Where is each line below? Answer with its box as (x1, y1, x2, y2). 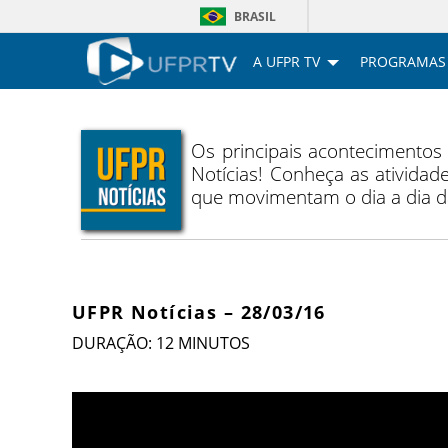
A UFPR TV (253, 51, 320, 71)
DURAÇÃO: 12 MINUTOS (72, 332, 250, 355)
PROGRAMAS (360, 51, 446, 71)
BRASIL (234, 8, 276, 25)
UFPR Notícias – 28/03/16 (72, 300, 326, 325)
